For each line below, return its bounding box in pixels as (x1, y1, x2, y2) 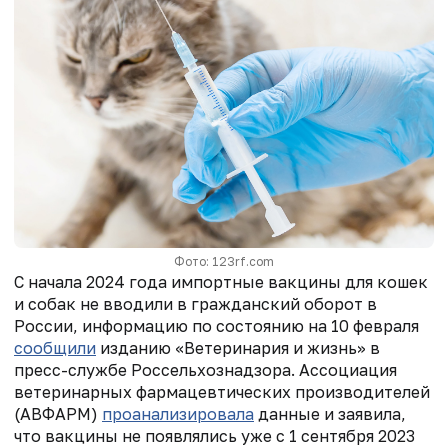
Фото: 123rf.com (174, 253, 274, 269)
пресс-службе (14, 359, 131, 380)
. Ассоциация (291, 359, 397, 380)
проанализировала (102, 403, 254, 424)
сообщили (14, 337, 96, 358)
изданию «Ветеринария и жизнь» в (96, 337, 380, 358)
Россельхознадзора (131, 359, 291, 380)
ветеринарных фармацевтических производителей (14, 381, 430, 402)
